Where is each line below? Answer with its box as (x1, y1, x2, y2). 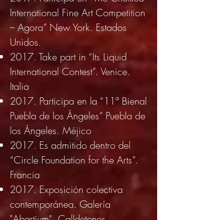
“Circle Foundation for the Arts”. (10, 153, 138, 166)
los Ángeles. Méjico (10, 124, 91, 137)
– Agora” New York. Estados (10, 21, 127, 34)
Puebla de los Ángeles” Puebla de (10, 109, 145, 122)
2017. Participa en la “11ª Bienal (10, 94, 147, 108)
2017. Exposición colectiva (10, 183, 123, 196)
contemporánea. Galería (10, 197, 110, 211)
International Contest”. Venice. (10, 65, 130, 78)
